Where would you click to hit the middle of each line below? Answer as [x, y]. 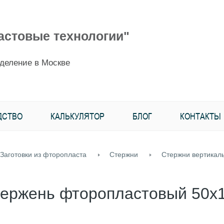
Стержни [124, 154]
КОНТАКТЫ [200, 116]
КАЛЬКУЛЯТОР [77, 116]
